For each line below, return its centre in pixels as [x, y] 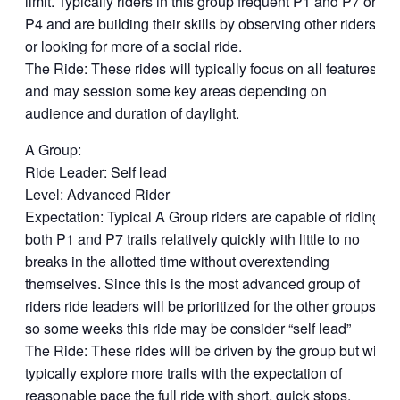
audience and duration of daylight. [132, 113]
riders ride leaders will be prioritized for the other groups [200, 306]
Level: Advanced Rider [97, 194]
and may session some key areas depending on [176, 91]
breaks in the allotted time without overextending [177, 261]
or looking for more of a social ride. [133, 46]
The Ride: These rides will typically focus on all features [201, 68]
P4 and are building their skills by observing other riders [200, 24]
